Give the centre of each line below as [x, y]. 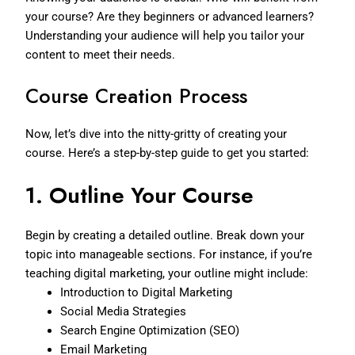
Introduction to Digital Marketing [147, 292]
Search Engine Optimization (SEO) [150, 330]
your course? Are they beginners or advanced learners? [170, 16]
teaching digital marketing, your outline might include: [167, 273]
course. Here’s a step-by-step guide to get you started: [168, 153]
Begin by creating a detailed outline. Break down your [165, 235]
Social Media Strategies [124, 311]
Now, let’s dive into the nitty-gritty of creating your [157, 134]
